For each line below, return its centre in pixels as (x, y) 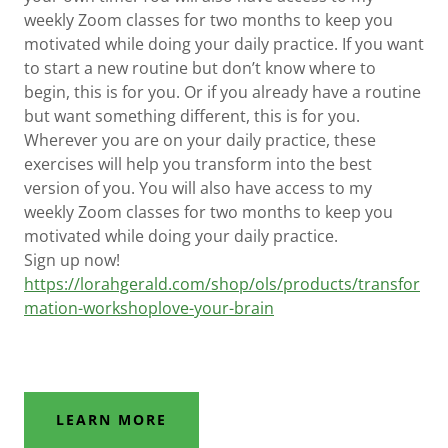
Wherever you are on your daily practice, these (200, 139)
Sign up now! (72, 259)
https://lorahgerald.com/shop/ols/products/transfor (222, 283)
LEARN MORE (112, 420)
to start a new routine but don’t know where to (200, 67)
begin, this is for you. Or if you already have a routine (222, 91)
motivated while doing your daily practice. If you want (224, 43)
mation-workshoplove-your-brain (149, 307)
